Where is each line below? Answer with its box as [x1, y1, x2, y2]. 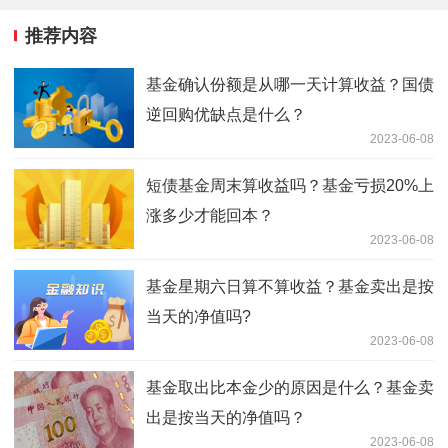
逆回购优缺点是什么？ [146, 106, 306, 124]
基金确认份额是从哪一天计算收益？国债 [146, 76, 434, 94]
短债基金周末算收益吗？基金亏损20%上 [146, 177, 434, 195]
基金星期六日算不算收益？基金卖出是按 [146, 278, 434, 296]
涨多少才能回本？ [146, 207, 274, 225]
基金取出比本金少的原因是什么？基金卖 [146, 379, 434, 397]
